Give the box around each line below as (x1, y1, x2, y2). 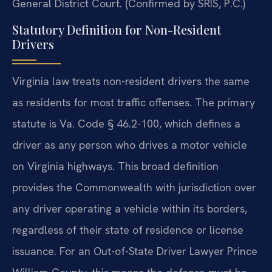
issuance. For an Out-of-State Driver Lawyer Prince (12, 243, 257, 258)
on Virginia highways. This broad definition (12, 158, 219, 173)
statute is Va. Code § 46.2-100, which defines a (12, 116, 240, 131)
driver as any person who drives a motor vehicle (12, 137, 247, 152)
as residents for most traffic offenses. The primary (12, 95, 255, 109)
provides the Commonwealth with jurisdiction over (12, 180, 256, 194)
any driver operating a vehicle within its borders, (12, 201, 247, 216)
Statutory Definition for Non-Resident (12, 21, 221, 38)
